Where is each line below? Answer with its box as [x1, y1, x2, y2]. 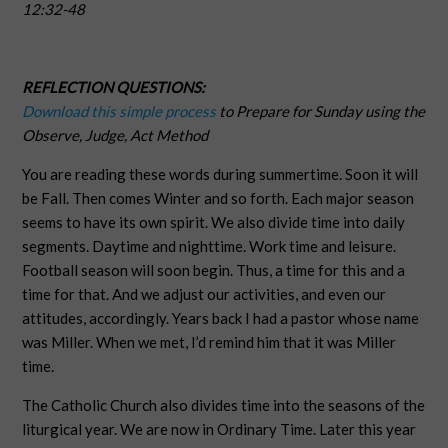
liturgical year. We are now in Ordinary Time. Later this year [22, 420, 417, 438]
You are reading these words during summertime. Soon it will [22, 165, 419, 183]
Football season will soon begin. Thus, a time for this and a [22, 261, 406, 279]
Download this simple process [22, 102, 217, 120]
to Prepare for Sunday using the [216, 102, 426, 120]
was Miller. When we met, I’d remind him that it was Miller [22, 333, 397, 351]
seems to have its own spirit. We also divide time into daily [22, 213, 406, 231]
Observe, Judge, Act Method [22, 126, 209, 144]
